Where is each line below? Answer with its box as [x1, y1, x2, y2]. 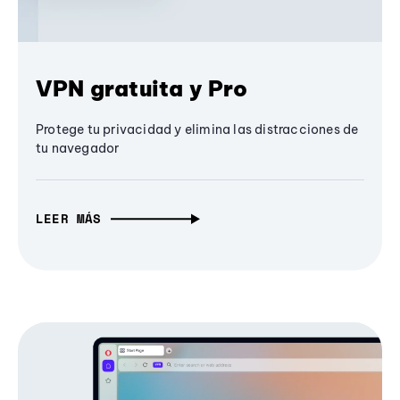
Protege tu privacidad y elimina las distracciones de [36, 121, 359, 138]
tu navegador [36, 140, 120, 157]
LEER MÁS [36, 209, 102, 229]
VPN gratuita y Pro [36, 75, 248, 103]
